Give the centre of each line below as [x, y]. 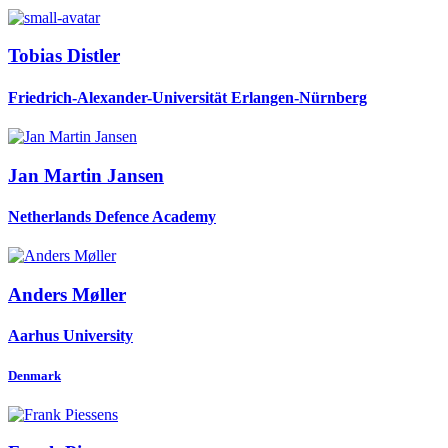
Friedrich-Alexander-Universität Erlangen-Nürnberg [187, 97]
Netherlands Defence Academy [112, 216]
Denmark [34, 376]
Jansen [135, 175]
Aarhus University [70, 336]
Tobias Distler [64, 56]
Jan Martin [57, 175]
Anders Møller [67, 294]
